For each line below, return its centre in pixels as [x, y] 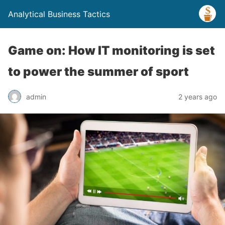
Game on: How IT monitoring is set [111, 50]
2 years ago [198, 96]
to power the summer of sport [98, 72]
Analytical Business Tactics [59, 14]
